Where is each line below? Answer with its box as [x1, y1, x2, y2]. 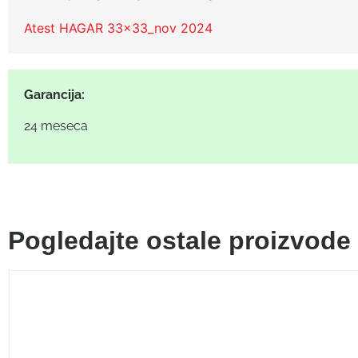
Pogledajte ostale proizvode [8, 225, 351, 255]
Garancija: [24, 87, 85, 103]
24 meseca [24, 118, 88, 134]
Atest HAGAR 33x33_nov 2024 [24, 20, 213, 37]
